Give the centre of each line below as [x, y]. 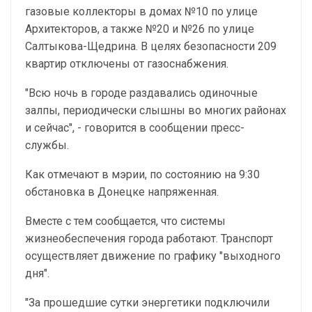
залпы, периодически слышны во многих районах [156, 110]
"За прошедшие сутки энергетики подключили [147, 303]
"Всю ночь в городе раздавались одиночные [141, 93]
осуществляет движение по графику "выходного [153, 256]
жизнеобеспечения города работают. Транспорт [149, 239]
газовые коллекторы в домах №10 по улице [141, 11]
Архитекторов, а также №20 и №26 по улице [140, 29]
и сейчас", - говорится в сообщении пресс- [135, 128]
